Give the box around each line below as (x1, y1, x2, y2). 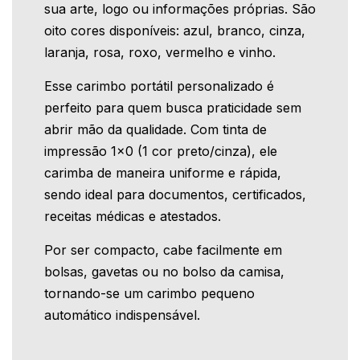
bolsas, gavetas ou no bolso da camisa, (44, 264, 284, 280)
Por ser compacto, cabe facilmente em (44, 242, 282, 259)
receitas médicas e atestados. (44, 208, 221, 225)
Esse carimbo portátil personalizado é (44, 78, 274, 95)
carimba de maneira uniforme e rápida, (44, 165, 281, 182)
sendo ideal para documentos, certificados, (44, 186, 306, 203)
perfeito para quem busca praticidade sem (44, 100, 301, 117)
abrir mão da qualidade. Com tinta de (44, 121, 267, 138)
